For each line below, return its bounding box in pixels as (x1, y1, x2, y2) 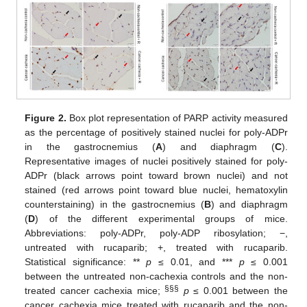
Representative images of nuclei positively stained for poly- (25, 156, 288, 167)
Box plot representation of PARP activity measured (66, 112, 288, 124)
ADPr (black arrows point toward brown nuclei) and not (25, 170, 288, 182)
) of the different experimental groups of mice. (35, 213, 288, 225)
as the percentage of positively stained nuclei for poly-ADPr (25, 127, 288, 138)
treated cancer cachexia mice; (25, 285, 165, 297)
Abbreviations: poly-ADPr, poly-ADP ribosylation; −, (25, 228, 288, 239)
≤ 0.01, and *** (151, 256, 239, 268)
